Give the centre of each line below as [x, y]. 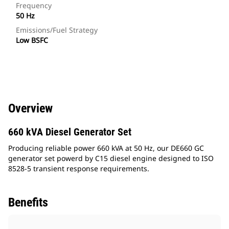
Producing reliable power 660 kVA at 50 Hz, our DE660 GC [106, 148]
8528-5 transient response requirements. [79, 169]
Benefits [28, 203]
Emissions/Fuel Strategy [57, 30]
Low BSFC [32, 40]
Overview [30, 109]
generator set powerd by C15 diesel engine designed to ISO [111, 158]
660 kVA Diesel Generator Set [70, 132]
